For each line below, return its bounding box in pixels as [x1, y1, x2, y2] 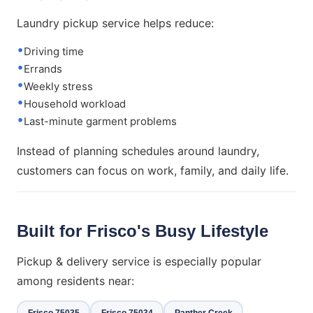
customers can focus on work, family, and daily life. [17, 163, 289, 177]
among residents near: [17, 274, 134, 288]
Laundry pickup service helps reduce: [17, 16, 214, 30]
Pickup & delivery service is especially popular [17, 254, 261, 268]
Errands [24, 62, 62, 75]
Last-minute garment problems [24, 115, 177, 128]
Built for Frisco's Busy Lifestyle [17, 221, 268, 240]
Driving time [24, 45, 84, 58]
